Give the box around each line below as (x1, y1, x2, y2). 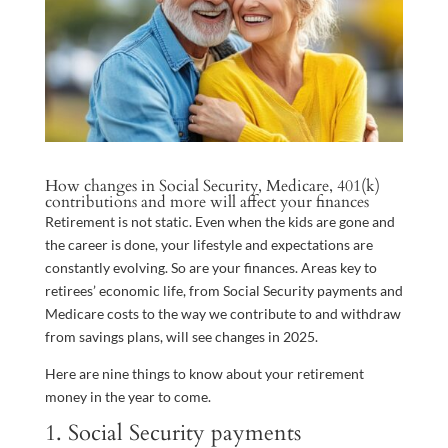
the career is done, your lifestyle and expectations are (44, 236, 373, 254)
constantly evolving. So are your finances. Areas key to (44, 259, 377, 277)
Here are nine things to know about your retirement (44, 365, 364, 383)
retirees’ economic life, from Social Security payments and (44, 282, 403, 300)
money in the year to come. (44, 388, 211, 406)
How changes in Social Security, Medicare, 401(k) (44, 175, 380, 198)
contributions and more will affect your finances (44, 191, 369, 214)
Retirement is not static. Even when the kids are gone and (44, 213, 395, 231)
